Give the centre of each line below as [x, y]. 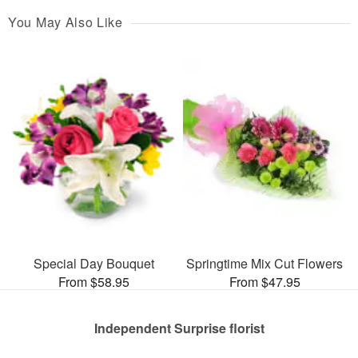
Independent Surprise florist [179, 328]
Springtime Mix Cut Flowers [265, 263]
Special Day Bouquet [93, 263]
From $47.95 [265, 281]
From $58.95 [93, 281]
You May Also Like [66, 22]
